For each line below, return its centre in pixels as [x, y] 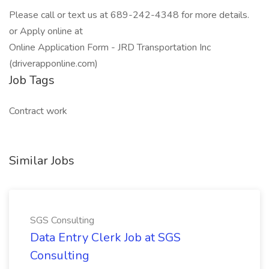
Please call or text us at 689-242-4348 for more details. [129, 15]
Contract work [38, 111]
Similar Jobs [42, 161]
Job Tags [32, 80]
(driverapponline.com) [56, 64]
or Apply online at [46, 31]
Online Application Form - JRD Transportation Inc [110, 47]
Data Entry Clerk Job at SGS [105, 237]
